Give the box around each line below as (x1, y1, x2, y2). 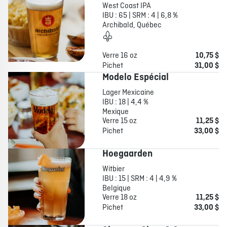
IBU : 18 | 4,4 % (102, 97, 148, 108)
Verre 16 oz (102, 51, 137, 61)
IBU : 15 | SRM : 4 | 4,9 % (102, 174, 177, 184)
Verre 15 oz (102, 116, 137, 127)
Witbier (102, 164, 125, 175)
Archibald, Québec (102, 20, 162, 31)
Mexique (102, 107, 129, 118)
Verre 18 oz (102, 193, 137, 203)
